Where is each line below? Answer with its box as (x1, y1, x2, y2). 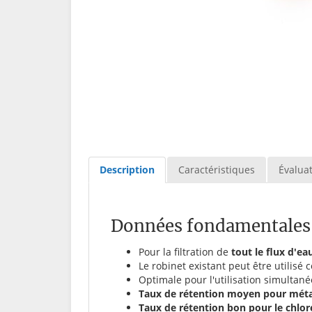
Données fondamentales (111, 214, 311, 237)
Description (100, 162, 155, 176)
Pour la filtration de (139, 244, 231, 258)
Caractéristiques (178, 162, 255, 176)
